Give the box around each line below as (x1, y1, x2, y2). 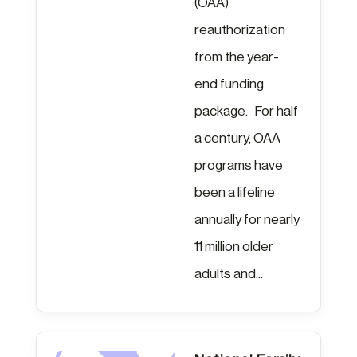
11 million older (194, 239, 273, 253)
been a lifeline (194, 185, 275, 199)
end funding (194, 76, 264, 91)
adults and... (194, 266, 263, 280)
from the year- (194, 49, 279, 64)
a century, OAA (194, 131, 280, 145)
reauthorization (194, 22, 285, 37)
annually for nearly (194, 212, 300, 226)
